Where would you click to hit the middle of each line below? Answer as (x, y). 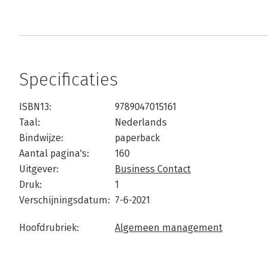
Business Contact (153, 169)
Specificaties (68, 80)
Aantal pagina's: (54, 154)
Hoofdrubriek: (49, 228)
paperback (137, 138)
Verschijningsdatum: (65, 200)
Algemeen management (169, 228)
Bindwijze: (41, 138)
